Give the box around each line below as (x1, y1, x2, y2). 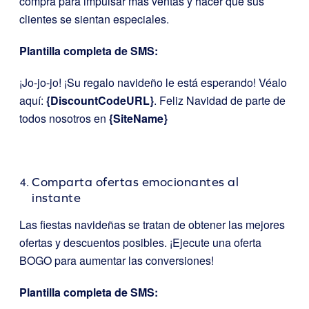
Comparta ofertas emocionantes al (32, 174, 239, 189)
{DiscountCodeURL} (46, 92, 154, 108)
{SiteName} (109, 110, 168, 126)
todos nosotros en (19, 110, 109, 126)
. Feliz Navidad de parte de (154, 92, 286, 108)
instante (32, 190, 81, 205)
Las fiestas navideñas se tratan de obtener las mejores (19, 216, 285, 232)
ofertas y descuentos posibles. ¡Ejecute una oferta (19, 234, 261, 250)
